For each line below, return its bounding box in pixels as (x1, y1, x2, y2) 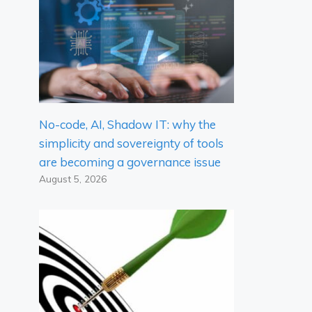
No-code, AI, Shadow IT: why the (39, 116, 216, 132)
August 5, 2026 (39, 172, 107, 185)
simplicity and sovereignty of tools (39, 135, 224, 150)
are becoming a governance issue (39, 154, 221, 169)
